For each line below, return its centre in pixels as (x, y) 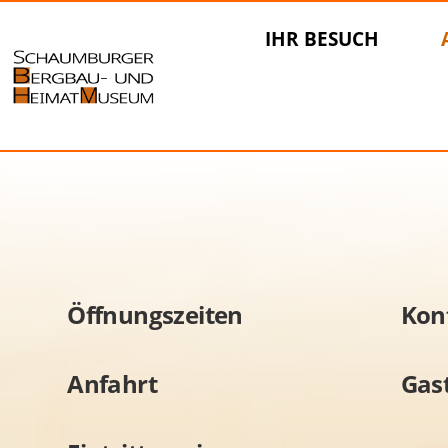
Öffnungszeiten (155, 315)
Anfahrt (112, 384)
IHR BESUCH (322, 39)
